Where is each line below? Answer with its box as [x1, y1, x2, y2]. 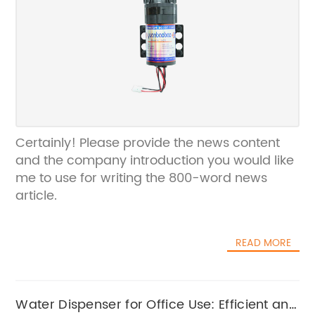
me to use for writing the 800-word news [15, 168, 268, 188]
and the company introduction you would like [15, 150, 295, 171]
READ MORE [235, 235, 291, 251]
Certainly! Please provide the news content [15, 133, 281, 153]
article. [15, 186, 58, 206]
